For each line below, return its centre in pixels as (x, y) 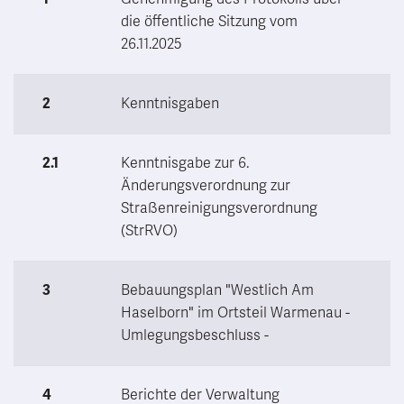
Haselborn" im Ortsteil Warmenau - (235, 312)
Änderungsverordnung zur (206, 185)
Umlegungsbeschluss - (195, 335)
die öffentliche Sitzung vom (209, 21)
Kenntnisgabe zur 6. (185, 163)
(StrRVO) (149, 230)
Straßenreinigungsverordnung (219, 208)
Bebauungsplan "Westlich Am (217, 290)
